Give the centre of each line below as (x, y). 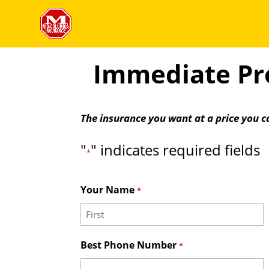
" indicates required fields (176, 150)
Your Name (108, 189)
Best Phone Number (129, 245)
